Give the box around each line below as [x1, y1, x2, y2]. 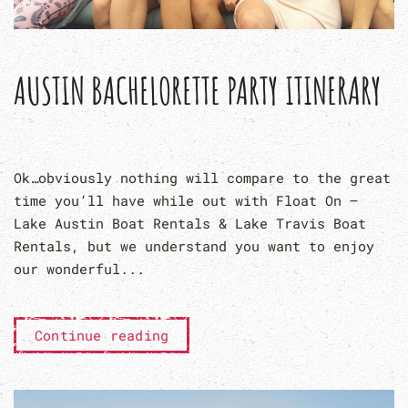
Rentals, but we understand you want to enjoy [14, 236, 374, 255]
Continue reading [35, 325, 169, 344]
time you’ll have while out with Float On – [14, 190, 358, 209]
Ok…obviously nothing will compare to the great [14, 168, 391, 187]
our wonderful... [14, 259, 145, 278]
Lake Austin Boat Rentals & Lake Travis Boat [14, 213, 366, 232]
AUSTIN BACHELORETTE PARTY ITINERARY [14, 66, 382, 114]
